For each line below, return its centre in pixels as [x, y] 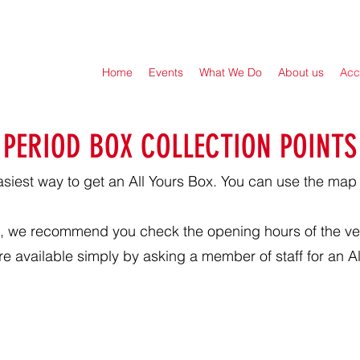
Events [166, 72]
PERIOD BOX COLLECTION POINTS [180, 147]
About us [301, 72]
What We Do [231, 72]
